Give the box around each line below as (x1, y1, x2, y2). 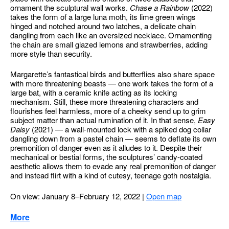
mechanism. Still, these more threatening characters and (10, 96, 198, 107)
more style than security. (10, 48, 94, 59)
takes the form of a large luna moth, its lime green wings (10, 11, 196, 22)
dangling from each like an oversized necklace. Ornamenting (10, 29, 212, 40)
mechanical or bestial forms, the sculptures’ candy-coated (10, 151, 202, 162)
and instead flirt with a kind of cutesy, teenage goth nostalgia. (10, 170, 211, 180)
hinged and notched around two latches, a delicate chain (10, 20, 196, 31)
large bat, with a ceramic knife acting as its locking (10, 87, 177, 98)
